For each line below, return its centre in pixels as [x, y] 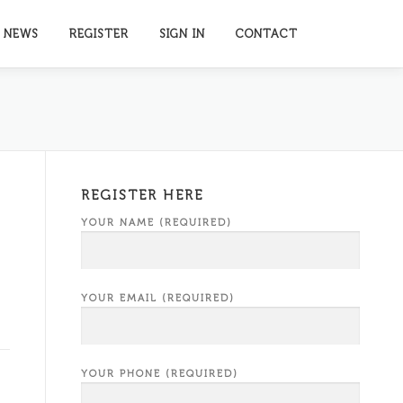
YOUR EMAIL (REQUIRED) [158, 298]
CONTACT [267, 34]
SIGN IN [182, 34]
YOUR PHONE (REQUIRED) [160, 374]
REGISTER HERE [142, 195]
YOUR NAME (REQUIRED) [157, 223]
